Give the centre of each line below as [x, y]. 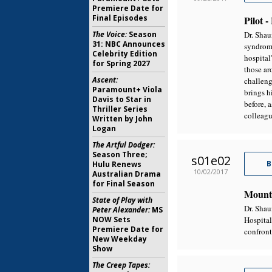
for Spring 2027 [121, 63]
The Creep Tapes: [121, 265]
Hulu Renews [117, 164]
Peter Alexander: [121, 210]
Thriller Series [120, 109]
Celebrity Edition [125, 54]
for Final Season [124, 184]
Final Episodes [120, 18]
